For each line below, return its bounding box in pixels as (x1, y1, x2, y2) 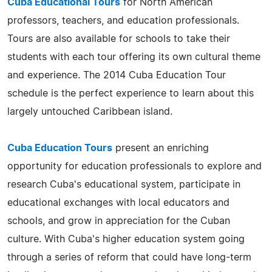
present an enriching (112, 143, 209, 153)
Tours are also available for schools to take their (7, 33, 230, 44)
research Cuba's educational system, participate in (7, 179, 240, 189)
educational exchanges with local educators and (7, 197, 229, 208)
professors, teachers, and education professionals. (7, 15, 239, 25)
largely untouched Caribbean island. (7, 106, 172, 117)
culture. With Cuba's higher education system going (7, 234, 245, 244)
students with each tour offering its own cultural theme (7, 52, 260, 62)
